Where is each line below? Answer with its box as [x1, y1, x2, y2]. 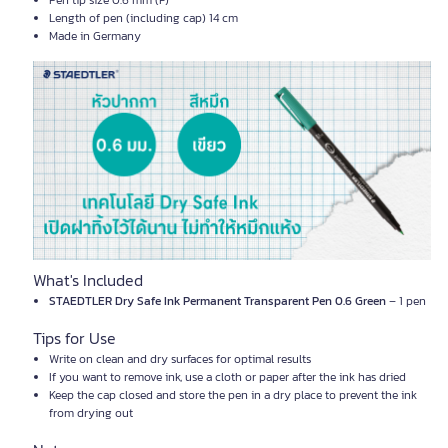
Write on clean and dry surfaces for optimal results [49, 350, 311, 368]
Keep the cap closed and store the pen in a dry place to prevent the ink [49, 386, 417, 404]
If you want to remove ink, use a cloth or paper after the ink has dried [49, 368, 406, 386]
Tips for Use [33, 326, 116, 350]
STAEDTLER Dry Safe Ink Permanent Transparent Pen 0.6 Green [49, 292, 386, 310]
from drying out [49, 404, 133, 422]
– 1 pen [386, 292, 426, 310]
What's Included [33, 268, 143, 292]
